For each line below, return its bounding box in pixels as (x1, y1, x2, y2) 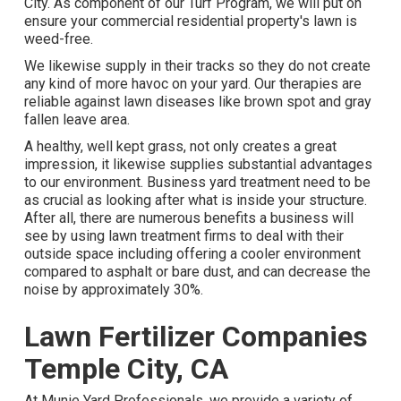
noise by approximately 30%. (23, 280, 203, 298)
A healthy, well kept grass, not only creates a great (23, 137, 337, 155)
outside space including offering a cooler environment (23, 244, 361, 262)
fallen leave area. (23, 110, 130, 128)
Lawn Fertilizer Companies (23, 319, 368, 354)
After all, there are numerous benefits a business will (23, 209, 354, 226)
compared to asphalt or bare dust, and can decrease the (23, 262, 371, 280)
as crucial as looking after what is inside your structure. (23, 191, 367, 209)
